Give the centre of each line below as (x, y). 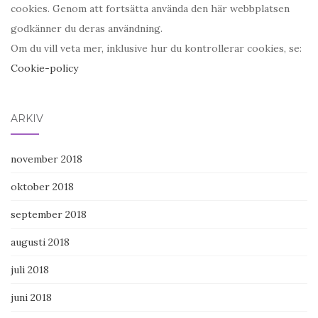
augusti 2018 (40, 242)
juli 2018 (30, 270)
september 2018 (49, 215)
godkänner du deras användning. (87, 29)
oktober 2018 (42, 187)
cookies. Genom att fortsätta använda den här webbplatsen (150, 9)
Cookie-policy (44, 68)
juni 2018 (31, 298)
